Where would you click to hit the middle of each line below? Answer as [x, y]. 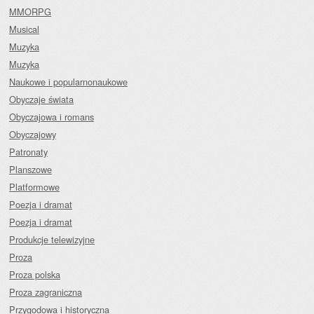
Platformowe [34, 187]
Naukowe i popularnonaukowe [68, 82]
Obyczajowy [33, 134]
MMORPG [30, 12]
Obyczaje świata [41, 99]
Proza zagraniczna [46, 292]
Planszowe [30, 169]
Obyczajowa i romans [52, 117]
